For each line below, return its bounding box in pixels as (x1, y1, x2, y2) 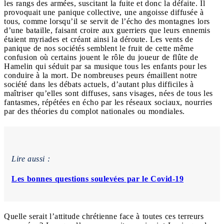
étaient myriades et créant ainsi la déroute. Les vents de (4, 34, 193, 43)
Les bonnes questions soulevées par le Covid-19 (11, 174, 183, 183)
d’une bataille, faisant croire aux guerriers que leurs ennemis (4, 25, 210, 34)
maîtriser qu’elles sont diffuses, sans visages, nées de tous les (4, 88, 213, 97)
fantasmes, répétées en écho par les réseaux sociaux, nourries (4, 97, 212, 106)
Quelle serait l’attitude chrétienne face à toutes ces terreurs (4, 211, 203, 220)
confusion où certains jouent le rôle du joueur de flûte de (4, 52, 198, 61)
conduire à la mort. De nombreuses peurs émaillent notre (4, 70, 197, 79)
